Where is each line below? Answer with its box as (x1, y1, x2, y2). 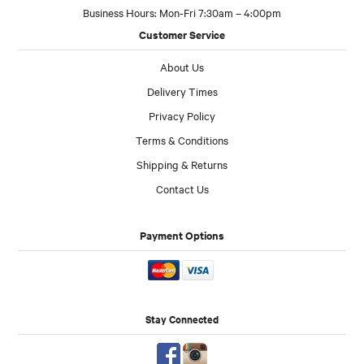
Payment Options (140, 227, 224, 244)
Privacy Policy (149, 108, 215, 123)
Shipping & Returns (136, 157, 227, 172)
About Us (160, 59, 204, 75)
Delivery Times (146, 84, 218, 99)
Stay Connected (145, 310, 219, 327)
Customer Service (139, 27, 225, 43)
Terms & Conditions (136, 132, 228, 148)
